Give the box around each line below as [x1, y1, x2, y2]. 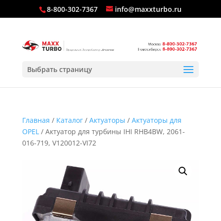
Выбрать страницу [27, 64, 92, 74]
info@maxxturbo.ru [115, 4, 182, 14]
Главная [22, 115, 50, 125]
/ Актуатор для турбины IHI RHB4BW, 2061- [38, 127, 185, 136]
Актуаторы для [131, 115, 182, 125]
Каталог [56, 115, 83, 125]
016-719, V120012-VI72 [22, 138, 96, 147]
